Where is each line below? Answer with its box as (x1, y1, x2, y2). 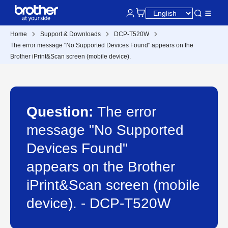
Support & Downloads (40, 31, 101, 38)
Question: (26, 104, 97, 120)
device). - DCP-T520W (26, 195, 170, 211)
